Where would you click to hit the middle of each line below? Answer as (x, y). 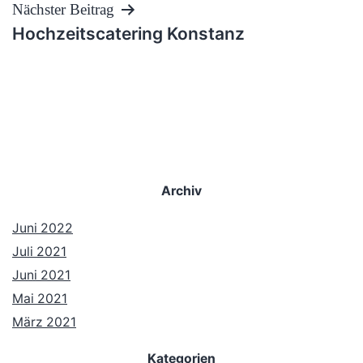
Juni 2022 (43, 228)
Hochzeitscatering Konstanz (128, 33)
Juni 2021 (41, 275)
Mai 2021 (40, 298)
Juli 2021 (39, 251)
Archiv (181, 190)
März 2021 (44, 322)
